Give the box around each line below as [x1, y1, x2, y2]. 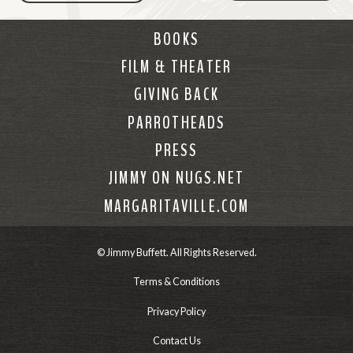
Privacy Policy [147, 305, 206, 318]
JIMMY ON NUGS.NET [109, 167, 244, 191]
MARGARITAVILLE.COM [103, 195, 250, 218]
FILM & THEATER [121, 55, 232, 79]
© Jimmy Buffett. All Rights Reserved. [96, 246, 257, 258]
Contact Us [152, 334, 201, 347]
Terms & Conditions [133, 276, 220, 288]
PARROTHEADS [127, 111, 226, 135]
